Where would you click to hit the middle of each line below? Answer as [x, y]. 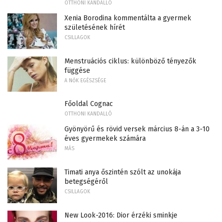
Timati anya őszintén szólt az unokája [123, 172]
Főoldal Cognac [89, 104]
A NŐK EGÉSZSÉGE [85, 81]
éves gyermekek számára [105, 139]
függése [77, 70]
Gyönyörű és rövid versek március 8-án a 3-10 [137, 129]
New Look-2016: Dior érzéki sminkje [121, 215]
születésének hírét [95, 27]
